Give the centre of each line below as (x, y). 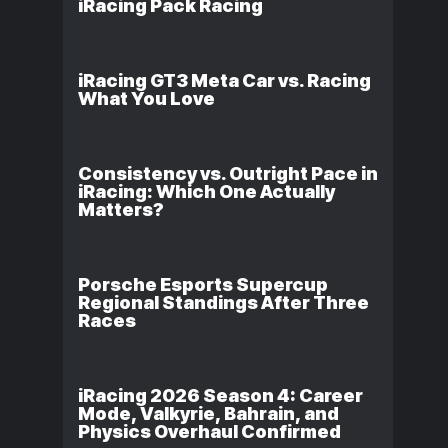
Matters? (121, 209)
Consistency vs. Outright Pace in (228, 173)
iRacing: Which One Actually (207, 191)
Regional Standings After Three (224, 302)
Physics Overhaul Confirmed (210, 431)
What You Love (147, 98)
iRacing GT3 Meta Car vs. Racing (225, 80)
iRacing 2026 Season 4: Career (221, 395)
